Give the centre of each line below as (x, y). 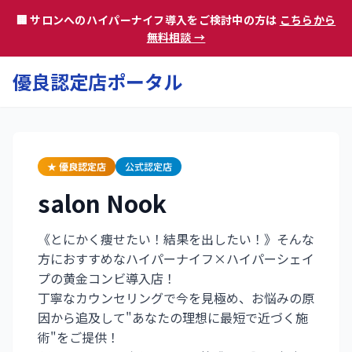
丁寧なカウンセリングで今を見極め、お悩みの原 (176, 298)
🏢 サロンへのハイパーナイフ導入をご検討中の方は (148, 20)
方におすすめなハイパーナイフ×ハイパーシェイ (176, 258)
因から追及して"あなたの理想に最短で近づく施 (173, 317)
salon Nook (102, 203)
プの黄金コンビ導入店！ (107, 278)
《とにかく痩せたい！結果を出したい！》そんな (176, 239)
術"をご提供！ (79, 337)
